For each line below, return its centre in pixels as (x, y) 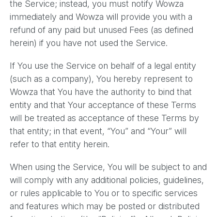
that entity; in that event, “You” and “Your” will (98, 131)
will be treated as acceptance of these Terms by (104, 118)
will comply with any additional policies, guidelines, (107, 180)
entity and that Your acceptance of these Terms (103, 105)
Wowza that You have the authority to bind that (101, 92)
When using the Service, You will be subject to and (108, 167)
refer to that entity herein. (60, 144)
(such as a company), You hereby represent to (101, 79)
